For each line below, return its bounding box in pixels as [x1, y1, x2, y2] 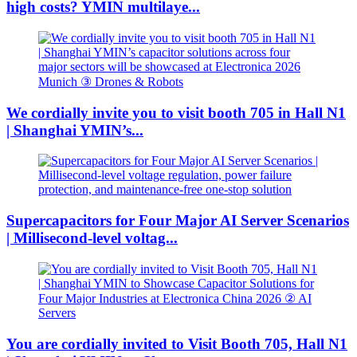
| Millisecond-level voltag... [6, 229, 178, 247]
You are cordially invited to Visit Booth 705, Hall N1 [6, 335, 347, 352]
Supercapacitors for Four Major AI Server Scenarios [6, 212, 349, 229]
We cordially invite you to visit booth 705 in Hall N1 [6, 104, 346, 121]
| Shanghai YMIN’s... [6, 121, 143, 139]
